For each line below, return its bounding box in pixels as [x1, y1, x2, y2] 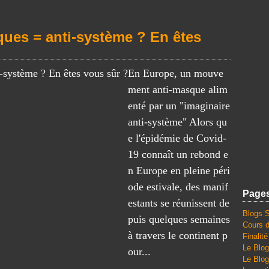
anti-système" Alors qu [128, 116, 227, 128]
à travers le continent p [128, 229, 228, 241]
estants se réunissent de [128, 197, 229, 209]
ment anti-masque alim [128, 83, 228, 95]
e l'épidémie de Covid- [128, 132, 226, 144]
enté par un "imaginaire [128, 100, 230, 112]
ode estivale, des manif [128, 181, 228, 193]
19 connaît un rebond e [128, 148, 228, 160]
